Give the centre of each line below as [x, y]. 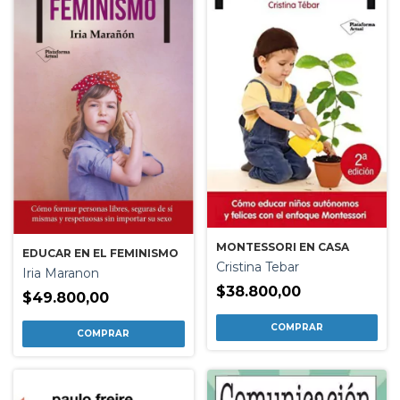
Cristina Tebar [257, 267]
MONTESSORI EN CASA [282, 247]
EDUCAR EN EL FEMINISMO [100, 253]
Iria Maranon [61, 273]
